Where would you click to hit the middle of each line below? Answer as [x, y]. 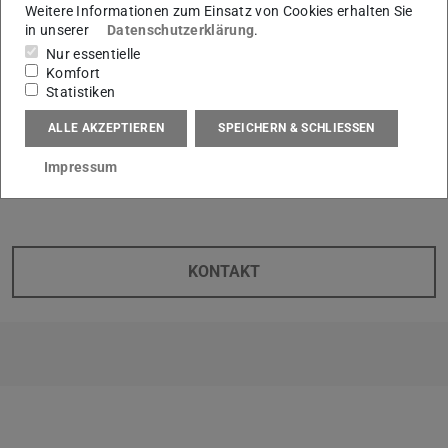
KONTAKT [224, 271]
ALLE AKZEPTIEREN [106, 128]
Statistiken [81, 91]
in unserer [59, 29]
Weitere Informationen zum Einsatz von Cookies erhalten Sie [219, 10]
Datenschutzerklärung [181, 29]
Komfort [73, 72]
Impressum [80, 167]
